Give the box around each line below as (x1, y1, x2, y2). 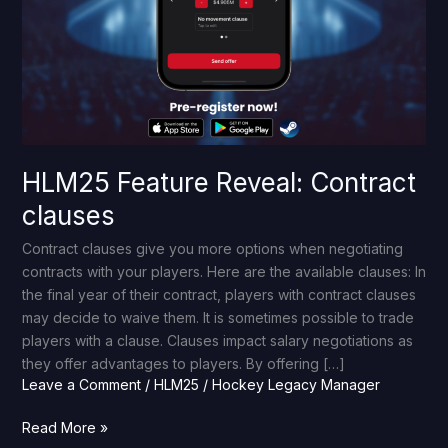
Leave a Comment (21, 376, 141, 394)
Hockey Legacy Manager (211, 376, 380, 394)
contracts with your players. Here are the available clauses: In (21, 263, 426, 281)
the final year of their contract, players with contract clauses (21, 286, 416, 304)
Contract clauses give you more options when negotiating (21, 240, 403, 258)
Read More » (21, 419, 108, 437)
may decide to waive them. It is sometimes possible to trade (21, 309, 414, 327)
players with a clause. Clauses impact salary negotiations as (21, 332, 413, 350)
